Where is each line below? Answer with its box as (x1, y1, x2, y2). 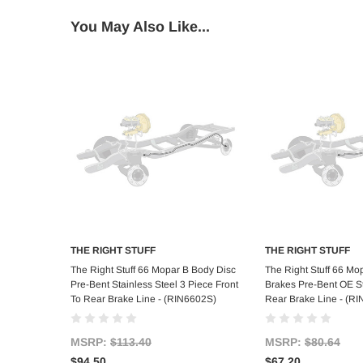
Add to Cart (127, 262, 184, 275)
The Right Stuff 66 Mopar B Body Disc (70, 264, 236, 276)
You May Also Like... (70, 19, 210, 36)
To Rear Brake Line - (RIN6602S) (70, 293, 216, 305)
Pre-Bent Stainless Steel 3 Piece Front (70, 279, 238, 291)
